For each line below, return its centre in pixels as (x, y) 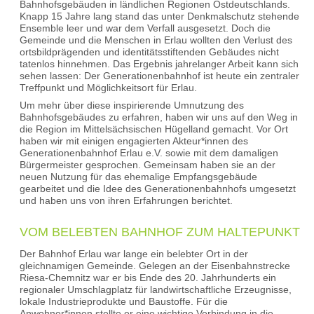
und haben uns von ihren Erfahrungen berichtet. (126, 200)
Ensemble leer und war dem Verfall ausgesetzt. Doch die (145, 28)
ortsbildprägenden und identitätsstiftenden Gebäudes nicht (149, 52)
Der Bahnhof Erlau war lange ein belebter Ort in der (134, 253)
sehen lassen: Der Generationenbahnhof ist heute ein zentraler (159, 75)
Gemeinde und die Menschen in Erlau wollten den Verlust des (156, 40)
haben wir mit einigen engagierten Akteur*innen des (134, 141)
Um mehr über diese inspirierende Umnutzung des (132, 105)
